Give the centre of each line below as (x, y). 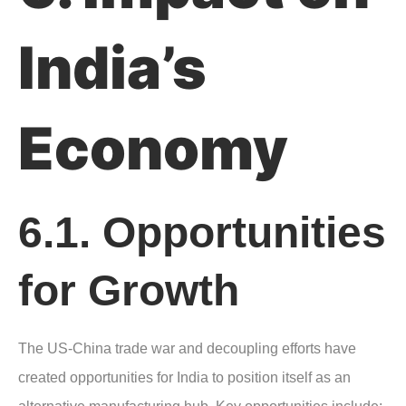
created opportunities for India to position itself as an (184, 377)
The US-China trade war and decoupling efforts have (187, 348)
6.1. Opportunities (202, 232)
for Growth (129, 290)
